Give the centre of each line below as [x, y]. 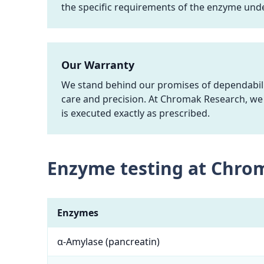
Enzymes [78, 213]
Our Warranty [98, 65]
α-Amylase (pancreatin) [108, 242]
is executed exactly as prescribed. [136, 113]
